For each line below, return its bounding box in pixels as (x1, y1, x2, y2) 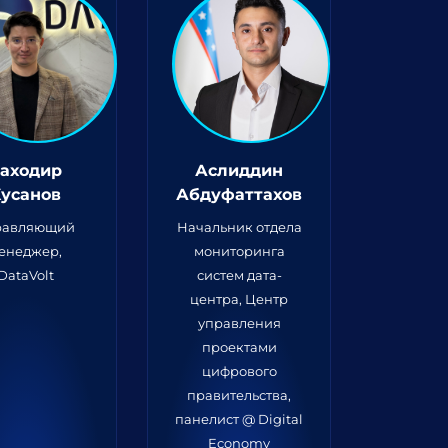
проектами (201, 339, 277, 355)
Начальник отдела (176, 219, 302, 235)
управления (197, 315, 281, 331)
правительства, (187, 387, 292, 403)
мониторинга (193, 243, 285, 259)
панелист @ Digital (175, 411, 304, 427)
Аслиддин (195, 161, 284, 180)
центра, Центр (190, 291, 289, 307)
